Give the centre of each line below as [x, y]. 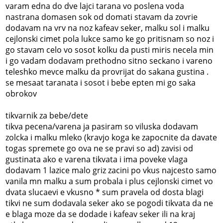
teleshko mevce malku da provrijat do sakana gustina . [107, 71]
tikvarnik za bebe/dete [47, 115]
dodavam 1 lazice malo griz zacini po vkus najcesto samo [111, 170]
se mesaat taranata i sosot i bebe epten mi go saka [101, 82]
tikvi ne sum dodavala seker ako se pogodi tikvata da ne [110, 203]
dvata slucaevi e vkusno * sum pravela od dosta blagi [105, 192]
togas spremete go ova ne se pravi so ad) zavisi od [100, 148]
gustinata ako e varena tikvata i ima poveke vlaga [97, 159]
